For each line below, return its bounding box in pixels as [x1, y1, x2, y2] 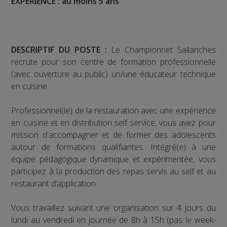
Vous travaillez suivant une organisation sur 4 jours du [11, 202, 216, 213]
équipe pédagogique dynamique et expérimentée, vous [11, 153, 216, 165]
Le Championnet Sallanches [111, 44, 216, 55]
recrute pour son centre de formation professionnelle [11, 56, 216, 67]
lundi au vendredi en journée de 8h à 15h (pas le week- [11, 214, 216, 225]
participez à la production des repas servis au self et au [11, 165, 216, 177]
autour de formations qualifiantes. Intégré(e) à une [11, 141, 216, 153]
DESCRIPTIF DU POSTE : [11, 44, 111, 55]
